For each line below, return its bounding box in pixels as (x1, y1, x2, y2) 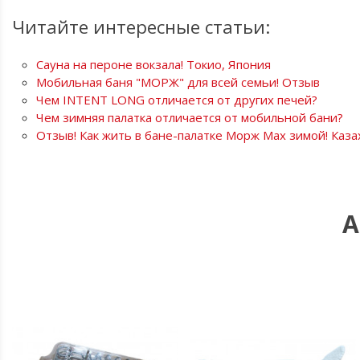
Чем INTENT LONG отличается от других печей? (36, 92, 317, 108)
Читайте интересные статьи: (12, 14, 270, 39)
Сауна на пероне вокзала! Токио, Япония (36, 56, 271, 72)
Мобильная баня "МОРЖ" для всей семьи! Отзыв (36, 74, 320, 90)
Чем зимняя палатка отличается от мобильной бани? (36, 109, 343, 125)
